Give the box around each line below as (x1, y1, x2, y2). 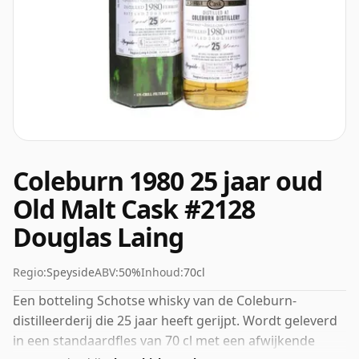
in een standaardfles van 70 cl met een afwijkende (13, 332, 315, 349)
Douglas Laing (13, 220, 184, 254)
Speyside (46, 264, 95, 280)
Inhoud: (141, 264, 184, 280)
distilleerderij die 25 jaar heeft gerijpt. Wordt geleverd (13, 312, 337, 329)
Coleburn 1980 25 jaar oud (13, 163, 323, 198)
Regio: (13, 264, 46, 280)
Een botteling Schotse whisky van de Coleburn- (13, 292, 296, 309)
